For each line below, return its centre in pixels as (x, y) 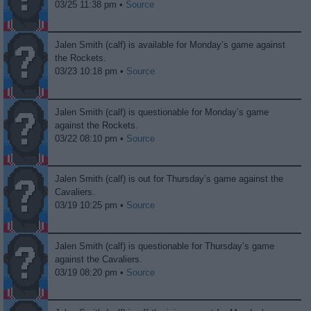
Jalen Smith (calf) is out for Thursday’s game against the (169, 179)
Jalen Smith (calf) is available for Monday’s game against (170, 45)
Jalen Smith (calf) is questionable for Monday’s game (162, 112)
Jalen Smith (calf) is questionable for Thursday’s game (165, 246)
